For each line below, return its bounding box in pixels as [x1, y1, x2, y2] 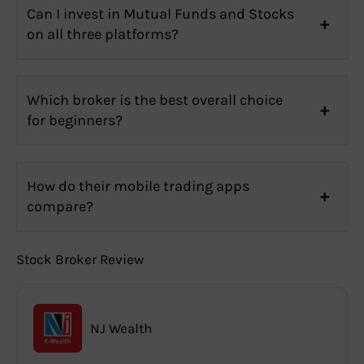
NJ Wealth [90, 319, 152, 336]
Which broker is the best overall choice [27, 90, 283, 109]
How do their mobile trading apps [27, 176, 249, 195]
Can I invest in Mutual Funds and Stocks [27, 4, 294, 23]
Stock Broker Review [16, 250, 144, 267]
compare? [27, 197, 93, 215]
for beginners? [27, 110, 123, 129]
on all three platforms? [27, 24, 179, 43]
